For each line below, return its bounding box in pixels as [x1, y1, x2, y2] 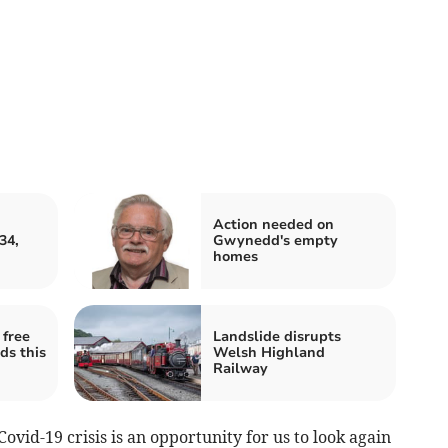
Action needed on [213, 215, 334, 235]
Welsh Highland [213, 343, 325, 363]
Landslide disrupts [213, 327, 341, 347]
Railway [213, 359, 268, 379]
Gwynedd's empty [213, 231, 338, 251]
